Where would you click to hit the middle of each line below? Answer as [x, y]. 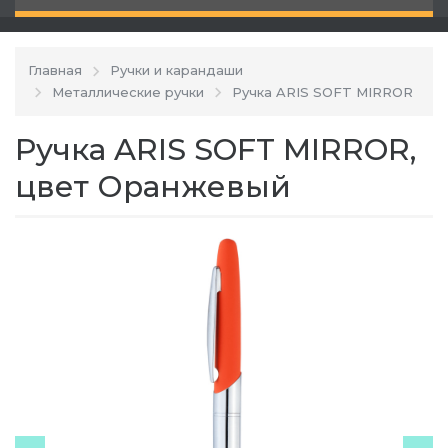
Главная [55, 70]
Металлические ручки [128, 91]
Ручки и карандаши [176, 70]
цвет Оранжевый [153, 187]
